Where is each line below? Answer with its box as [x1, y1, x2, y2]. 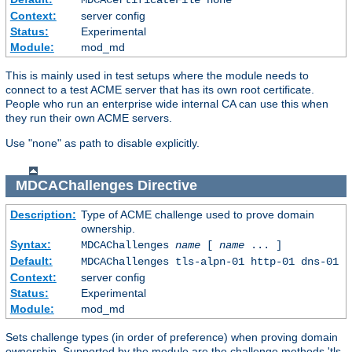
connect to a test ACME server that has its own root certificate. [5, 82, 314, 96]
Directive [133, 178, 201, 194]
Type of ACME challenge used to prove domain [80, 207, 314, 221]
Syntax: [9, 237, 51, 251]
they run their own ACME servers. [5, 111, 172, 124]
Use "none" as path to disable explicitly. [5, 136, 200, 149]
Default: [9, 254, 53, 267]
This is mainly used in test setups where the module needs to [5, 68, 309, 82]
